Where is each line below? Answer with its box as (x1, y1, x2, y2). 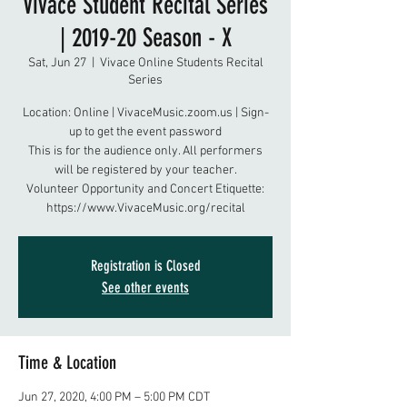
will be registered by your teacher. (54, 163, 237, 178)
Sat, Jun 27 (27, 55, 86, 71)
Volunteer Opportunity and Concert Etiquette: (26, 182, 264, 197)
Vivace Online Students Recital (99, 55, 263, 71)
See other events (102, 279, 189, 296)
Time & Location (18, 352, 116, 373)
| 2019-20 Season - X (59, 23, 232, 53)
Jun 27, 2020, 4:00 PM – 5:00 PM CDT (18, 390, 210, 405)
